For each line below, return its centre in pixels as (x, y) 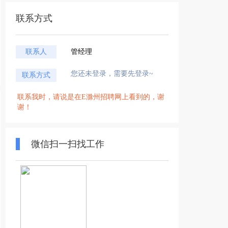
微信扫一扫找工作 (68, 144)
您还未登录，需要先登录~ (112, 74)
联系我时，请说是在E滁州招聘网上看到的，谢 (91, 97)
